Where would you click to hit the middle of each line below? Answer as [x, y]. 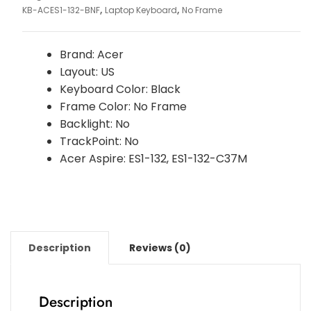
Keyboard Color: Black [120, 90]
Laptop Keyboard [141, 10]
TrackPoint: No [99, 142]
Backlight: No [94, 124]
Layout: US [87, 72]
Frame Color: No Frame [123, 107]
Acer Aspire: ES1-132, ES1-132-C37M [153, 159]
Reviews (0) [160, 248]
